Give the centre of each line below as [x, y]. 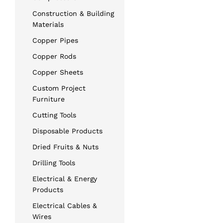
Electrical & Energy [65, 178]
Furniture [49, 99]
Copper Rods [54, 56]
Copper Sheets [58, 72]
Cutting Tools [54, 115]
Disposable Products [67, 131]
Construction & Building [73, 13]
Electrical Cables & [65, 205]
